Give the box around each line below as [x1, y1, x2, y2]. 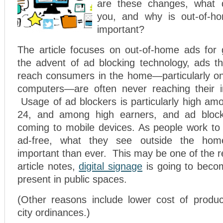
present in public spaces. [17, 174, 127, 185]
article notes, [17, 161, 79, 172]
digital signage [79, 161, 143, 172]
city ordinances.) [17, 207, 90, 218]
